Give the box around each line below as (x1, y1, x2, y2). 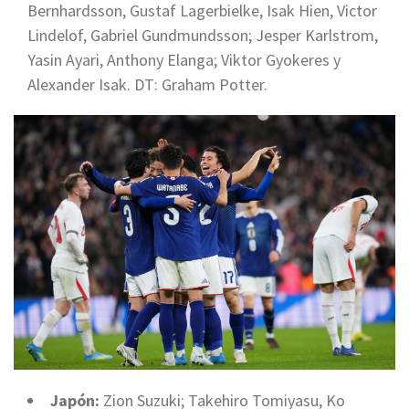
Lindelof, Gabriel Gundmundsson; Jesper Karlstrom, (27, 25, 378, 47)
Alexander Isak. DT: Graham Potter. (27, 74, 267, 96)
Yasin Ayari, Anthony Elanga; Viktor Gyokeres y (27, 49, 341, 71)
